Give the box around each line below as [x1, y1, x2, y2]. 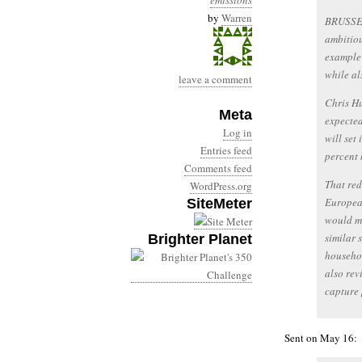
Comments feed [184, 161, 252, 175]
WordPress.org [190, 179, 252, 193]
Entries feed [200, 143, 252, 158]
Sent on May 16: [284, 330, 357, 345]
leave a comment [179, 72, 252, 86]
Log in [223, 125, 252, 140]
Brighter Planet [148, 231, 252, 247]
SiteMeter [187, 196, 252, 212]
